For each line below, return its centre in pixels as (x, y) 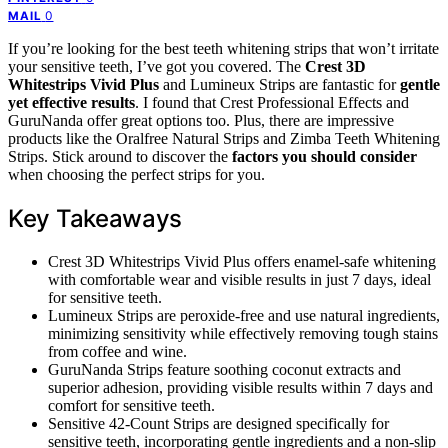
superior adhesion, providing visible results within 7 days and (240, 387)
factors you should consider (324, 156)
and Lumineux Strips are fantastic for (279, 84)
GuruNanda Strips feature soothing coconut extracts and (224, 369)
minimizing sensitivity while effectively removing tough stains (243, 333)
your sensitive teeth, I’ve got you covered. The (156, 66)
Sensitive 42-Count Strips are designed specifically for (218, 423)
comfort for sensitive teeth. (131, 405)
